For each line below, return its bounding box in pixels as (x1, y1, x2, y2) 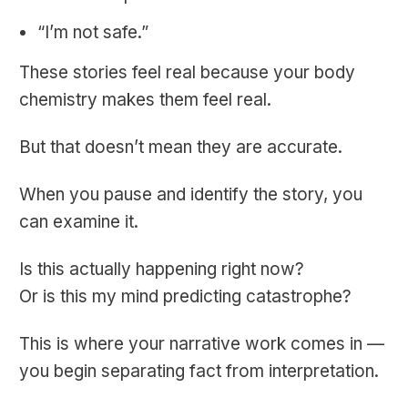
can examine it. (19, 211, 138, 233)
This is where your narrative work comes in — (19, 333, 384, 355)
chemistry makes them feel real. (19, 89, 271, 111)
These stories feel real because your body (19, 62, 355, 84)
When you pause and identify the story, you (19, 184, 362, 206)
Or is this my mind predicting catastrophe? (19, 286, 352, 308)
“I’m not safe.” (37, 22, 148, 44)
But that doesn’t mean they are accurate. (19, 137, 342, 158)
